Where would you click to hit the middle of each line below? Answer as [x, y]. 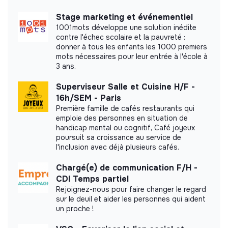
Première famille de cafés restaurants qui [125, 108]
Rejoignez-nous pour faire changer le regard [131, 189]
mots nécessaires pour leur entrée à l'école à [132, 56]
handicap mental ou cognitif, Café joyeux [125, 127]
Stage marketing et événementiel [124, 17]
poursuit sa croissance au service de [119, 137]
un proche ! [75, 208]
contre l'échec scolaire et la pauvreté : [121, 37]
